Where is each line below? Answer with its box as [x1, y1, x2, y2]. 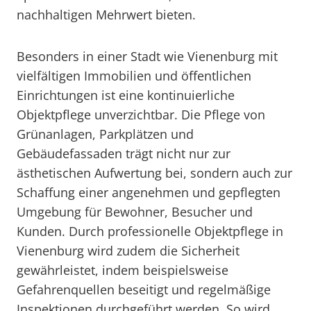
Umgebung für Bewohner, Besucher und [17, 203, 253, 220]
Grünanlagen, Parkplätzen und [17, 126, 194, 142]
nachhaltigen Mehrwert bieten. [17, 6, 196, 23]
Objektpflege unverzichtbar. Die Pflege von [17, 106, 265, 123]
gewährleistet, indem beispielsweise [17, 262, 228, 278]
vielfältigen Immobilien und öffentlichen [17, 67, 251, 84]
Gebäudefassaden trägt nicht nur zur [17, 145, 230, 162]
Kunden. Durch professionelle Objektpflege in [17, 223, 283, 239]
